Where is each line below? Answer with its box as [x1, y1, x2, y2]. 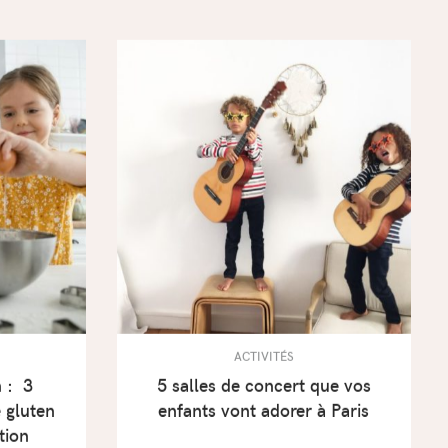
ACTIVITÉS [233, 351, 294, 368]
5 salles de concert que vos [156, 377, 371, 402]
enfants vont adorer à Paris [158, 402, 370, 427]
